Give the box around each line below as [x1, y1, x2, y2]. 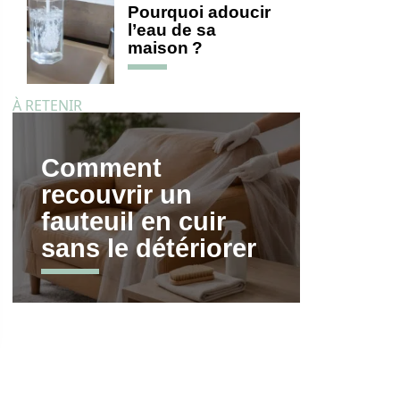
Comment [41, 153, 162, 182]
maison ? [128, 38, 203, 57]
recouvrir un [41, 179, 192, 209]
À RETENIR [12, 96, 82, 115]
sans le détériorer [41, 233, 256, 262]
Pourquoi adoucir [128, 3, 271, 21]
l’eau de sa [128, 21, 216, 39]
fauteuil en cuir [41, 206, 226, 236]
